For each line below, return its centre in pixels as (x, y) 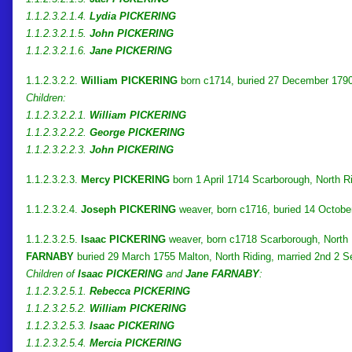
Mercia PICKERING (136, 343)
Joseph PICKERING (128, 209)
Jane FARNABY (222, 273)
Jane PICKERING (131, 50)
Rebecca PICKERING (140, 291)
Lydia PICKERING (133, 16)
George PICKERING (137, 132)
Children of (52, 273)
